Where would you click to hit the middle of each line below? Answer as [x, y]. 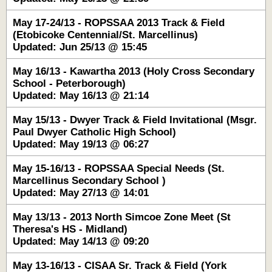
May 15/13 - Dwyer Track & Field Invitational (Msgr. [135, 120]
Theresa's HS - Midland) [70, 229]
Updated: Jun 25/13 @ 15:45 [80, 47]
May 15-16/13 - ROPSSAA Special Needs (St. [119, 168]
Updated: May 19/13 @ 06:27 [81, 144]
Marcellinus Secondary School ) [89, 181]
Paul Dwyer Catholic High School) [94, 132]
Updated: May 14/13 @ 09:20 [81, 241]
